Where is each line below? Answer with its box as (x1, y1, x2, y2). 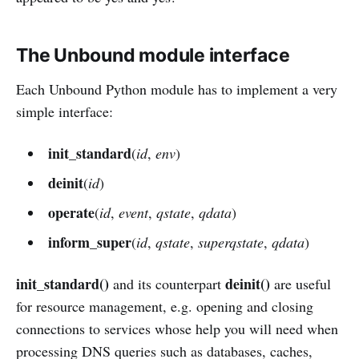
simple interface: (16, 102, 113, 122)
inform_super (47, 232, 131, 253)
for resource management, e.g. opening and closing (16, 296, 313, 317)
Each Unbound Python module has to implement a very (16, 79, 337, 99)
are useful (270, 274, 331, 294)
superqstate (197, 232, 264, 252)
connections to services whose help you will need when (16, 319, 338, 339)
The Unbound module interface (16, 44, 290, 67)
